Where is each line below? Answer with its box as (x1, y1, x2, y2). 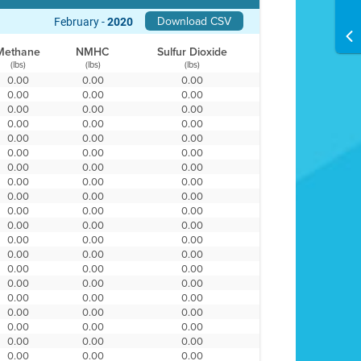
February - (54, 14, 108, 29)
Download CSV (157, 13, 232, 29)
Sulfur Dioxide (157, 44, 228, 60)
